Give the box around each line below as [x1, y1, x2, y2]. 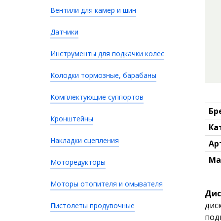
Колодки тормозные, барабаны [50, 71, 156, 80]
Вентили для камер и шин [50, 5, 136, 15]
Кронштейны [50, 114, 93, 123]
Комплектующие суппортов [50, 92, 144, 102]
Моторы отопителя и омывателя [50, 179, 163, 188]
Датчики [50, 27, 78, 37]
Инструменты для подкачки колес [50, 49, 164, 58]
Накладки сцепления [50, 136, 119, 145]
